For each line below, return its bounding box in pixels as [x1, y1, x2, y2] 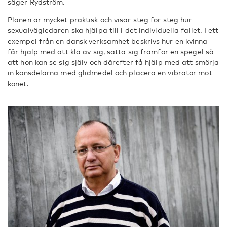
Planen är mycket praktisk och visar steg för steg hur [8, 15, 192, 24]
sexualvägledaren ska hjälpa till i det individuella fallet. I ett [8, 26, 219, 34]
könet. [8, 79, 29, 88]
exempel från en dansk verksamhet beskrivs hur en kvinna [8, 36, 208, 45]
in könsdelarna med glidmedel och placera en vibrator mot [8, 68, 212, 77]
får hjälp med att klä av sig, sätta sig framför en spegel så [8, 47, 214, 56]
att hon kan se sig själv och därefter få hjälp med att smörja [8, 58, 219, 66]
